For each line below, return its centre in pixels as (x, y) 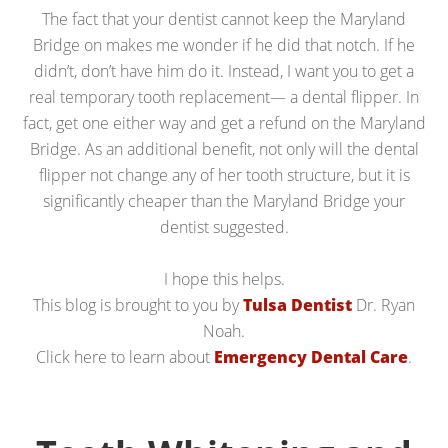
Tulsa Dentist (297, 304)
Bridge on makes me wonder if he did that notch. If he (224, 44)
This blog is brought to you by (138, 304)
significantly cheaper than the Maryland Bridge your (224, 200)
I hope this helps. (224, 278)
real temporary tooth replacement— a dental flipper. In (224, 96)
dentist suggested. (224, 226)
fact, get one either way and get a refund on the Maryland (224, 122)
